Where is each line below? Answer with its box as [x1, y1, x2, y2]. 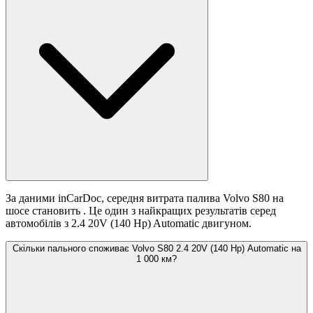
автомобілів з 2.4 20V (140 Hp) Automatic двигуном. [6, 217, 252, 230]
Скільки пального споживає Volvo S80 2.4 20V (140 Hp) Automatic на [12, 243, 301, 254]
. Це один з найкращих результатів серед [83, 205, 276, 217]
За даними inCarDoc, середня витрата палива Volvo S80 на [6, 192, 284, 205]
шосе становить [6, 205, 83, 217]
